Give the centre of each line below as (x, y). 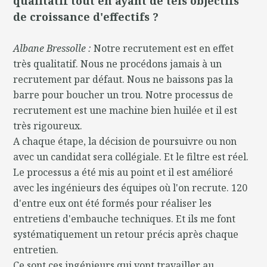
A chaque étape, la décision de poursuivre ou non (125, 141)
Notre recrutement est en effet (164, 48)
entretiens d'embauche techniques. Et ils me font (125, 218)
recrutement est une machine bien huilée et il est (125, 110)
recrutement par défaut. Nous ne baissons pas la (123, 79)
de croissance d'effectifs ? (86, 16)
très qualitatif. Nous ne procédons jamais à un (118, 63)
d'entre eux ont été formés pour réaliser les (113, 203)
